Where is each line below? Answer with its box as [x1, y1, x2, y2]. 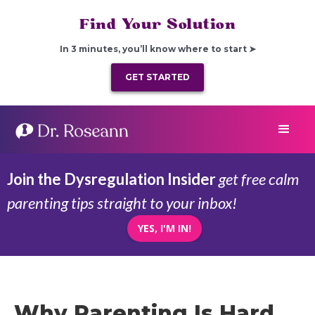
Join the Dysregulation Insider [7, 169, 216, 188]
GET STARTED [125, 72, 190, 82]
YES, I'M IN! [138, 221, 191, 235]
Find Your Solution [79, 15, 236, 34]
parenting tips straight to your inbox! [7, 193, 237, 212]
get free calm [216, 169, 299, 188]
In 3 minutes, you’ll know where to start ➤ [59, 44, 256, 54]
